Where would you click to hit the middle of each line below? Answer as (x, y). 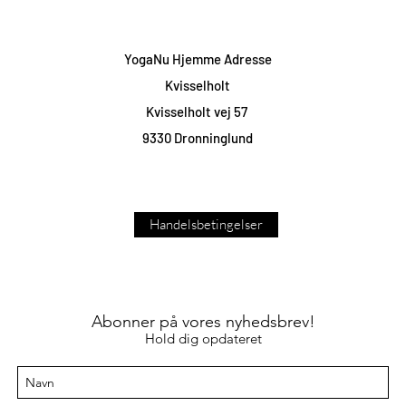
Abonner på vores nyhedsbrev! (203, 322)
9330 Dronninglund (198, 138)
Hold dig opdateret (203, 338)
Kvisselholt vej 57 (198, 111)
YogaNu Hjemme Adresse (198, 59)
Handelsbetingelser (206, 224)
